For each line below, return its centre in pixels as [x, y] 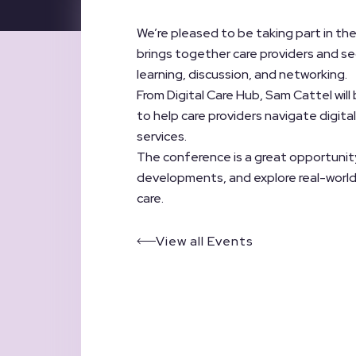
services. [162, 136]
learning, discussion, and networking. [242, 74]
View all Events [205, 241]
